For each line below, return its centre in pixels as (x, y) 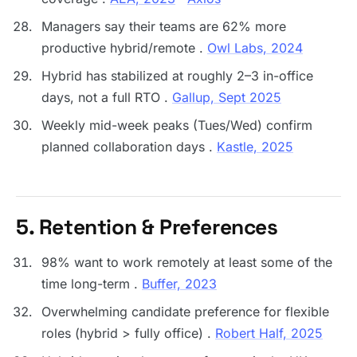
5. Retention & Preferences (147, 227)
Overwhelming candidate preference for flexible (185, 312)
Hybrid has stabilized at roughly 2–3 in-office (177, 76)
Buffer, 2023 (179, 284)
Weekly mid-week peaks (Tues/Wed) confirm (177, 125)
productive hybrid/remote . (124, 48)
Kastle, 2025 (255, 147)
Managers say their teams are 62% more (164, 26)
